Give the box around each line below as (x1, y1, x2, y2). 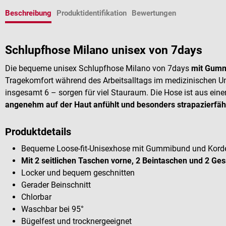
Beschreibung (5, 9, 51, 18)
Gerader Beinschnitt (21, 180, 91, 190)
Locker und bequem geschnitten (21, 167, 135, 178)
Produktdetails (5, 125, 71, 138)
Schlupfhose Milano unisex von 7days (5, 43, 202, 57)
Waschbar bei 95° (21, 204, 84, 214)
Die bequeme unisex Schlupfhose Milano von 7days (5, 64, 191, 74)
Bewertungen (132, 9, 176, 18)
